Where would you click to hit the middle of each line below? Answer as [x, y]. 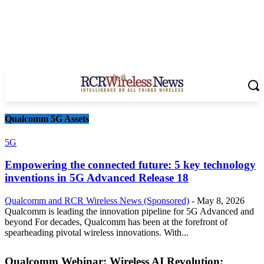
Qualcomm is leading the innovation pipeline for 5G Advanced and [129, 211]
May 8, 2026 [221, 200]
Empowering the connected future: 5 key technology [130, 165]
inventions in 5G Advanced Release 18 [97, 178]
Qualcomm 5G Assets [47, 119]
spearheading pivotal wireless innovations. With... [97, 232]
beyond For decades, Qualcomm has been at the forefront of [116, 222]
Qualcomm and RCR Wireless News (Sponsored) [97, 200]
